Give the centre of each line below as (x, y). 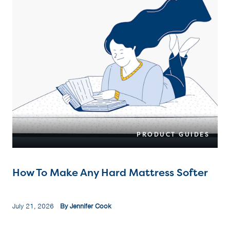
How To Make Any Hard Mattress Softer (110, 172)
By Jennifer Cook (86, 206)
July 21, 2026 (36, 206)
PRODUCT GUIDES (173, 135)
